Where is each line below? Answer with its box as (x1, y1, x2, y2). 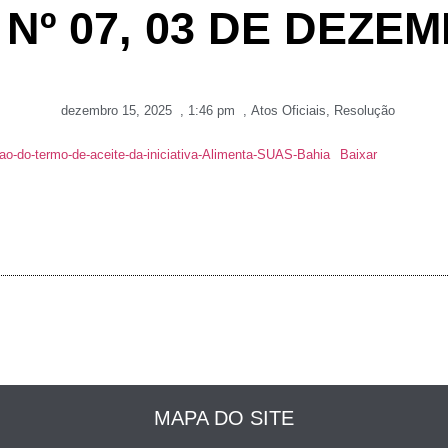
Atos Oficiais (251, 102, 326, 118)
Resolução (334, 102, 395, 118)
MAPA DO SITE (154, 406, 294, 429)
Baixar (339, 146, 377, 162)
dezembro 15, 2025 (61, 102, 172, 118)
